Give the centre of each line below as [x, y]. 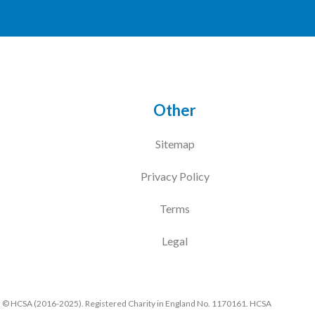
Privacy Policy [175, 176]
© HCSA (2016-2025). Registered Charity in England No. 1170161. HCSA [137, 303]
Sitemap [175, 144]
